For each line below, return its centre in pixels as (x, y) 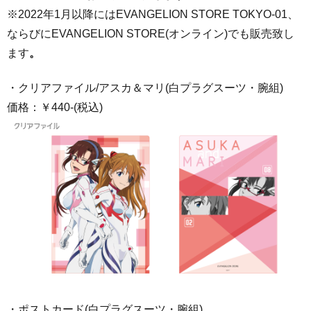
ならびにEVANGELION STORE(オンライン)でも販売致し (151, 33)
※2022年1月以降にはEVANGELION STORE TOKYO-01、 (153, 14)
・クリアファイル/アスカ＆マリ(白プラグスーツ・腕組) (145, 87)
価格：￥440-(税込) (55, 107)
